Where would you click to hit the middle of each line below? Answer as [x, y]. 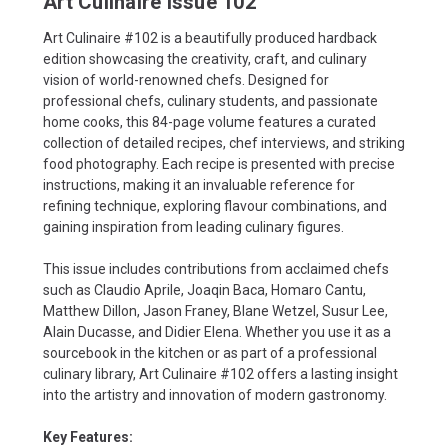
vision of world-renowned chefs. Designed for [186, 79]
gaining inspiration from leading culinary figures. [193, 226]
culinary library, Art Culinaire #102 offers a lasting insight [220, 373]
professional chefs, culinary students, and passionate [210, 100]
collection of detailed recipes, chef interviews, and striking [224, 142]
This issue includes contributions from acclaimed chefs [216, 268]
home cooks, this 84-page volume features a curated [209, 121]
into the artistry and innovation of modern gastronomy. [215, 394]
